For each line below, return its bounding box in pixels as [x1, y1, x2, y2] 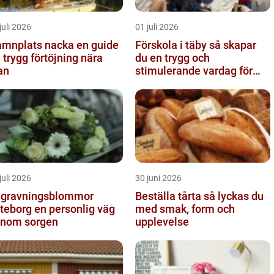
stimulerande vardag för [135, 64, 253, 77]
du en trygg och [135, 51, 210, 64]
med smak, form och [135, 202, 235, 215]
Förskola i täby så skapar [135, 38, 209, 51]
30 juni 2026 [135, 172, 182, 183]
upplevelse [135, 215, 189, 228]
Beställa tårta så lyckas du [135, 189, 204, 202]
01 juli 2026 [135, 21, 179, 32]
